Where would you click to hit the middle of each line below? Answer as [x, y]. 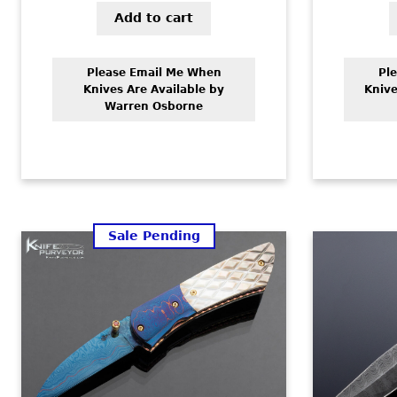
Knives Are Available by [154, 89]
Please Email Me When [154, 72]
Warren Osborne [154, 106]
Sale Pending [154, 236]
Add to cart [154, 18]
